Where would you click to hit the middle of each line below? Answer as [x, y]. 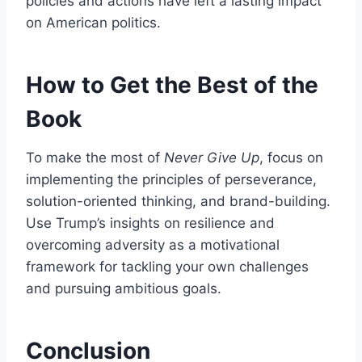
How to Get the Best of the [172, 84]
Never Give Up [212, 157]
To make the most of [95, 157]
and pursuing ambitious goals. [124, 288]
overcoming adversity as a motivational [153, 244]
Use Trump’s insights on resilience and [150, 223]
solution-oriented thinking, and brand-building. [178, 201]
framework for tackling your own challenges [167, 266]
